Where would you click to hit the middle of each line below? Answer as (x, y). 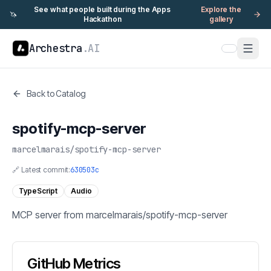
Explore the (221, 9)
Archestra (56, 48)
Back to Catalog (56, 93)
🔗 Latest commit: (41, 170)
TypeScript (38, 191)
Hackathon (102, 19)
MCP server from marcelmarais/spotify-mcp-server (120, 215)
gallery (221, 19)
